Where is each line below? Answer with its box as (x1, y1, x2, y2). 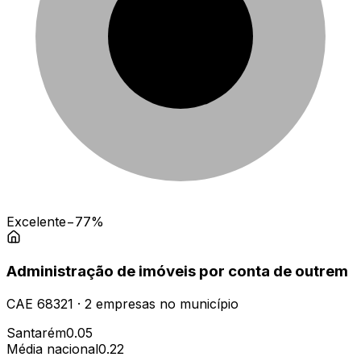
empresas (96, 295, 156, 312)
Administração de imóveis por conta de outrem (6, 262, 348, 281)
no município (156, 295, 239, 312)
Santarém (6, 324, 66, 341)
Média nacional (6, 340, 98, 357)
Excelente (6, 213, 66, 230)
